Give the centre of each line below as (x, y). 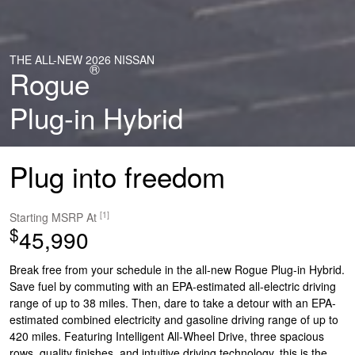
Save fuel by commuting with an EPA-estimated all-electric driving (173, 286)
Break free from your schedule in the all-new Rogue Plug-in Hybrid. (177, 270)
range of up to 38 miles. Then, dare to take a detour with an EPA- (173, 303)
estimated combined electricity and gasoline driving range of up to (174, 320)
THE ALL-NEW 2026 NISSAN (82, 60)
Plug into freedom (117, 176)
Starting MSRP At (55, 218)
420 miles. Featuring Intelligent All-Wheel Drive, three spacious (167, 336)
